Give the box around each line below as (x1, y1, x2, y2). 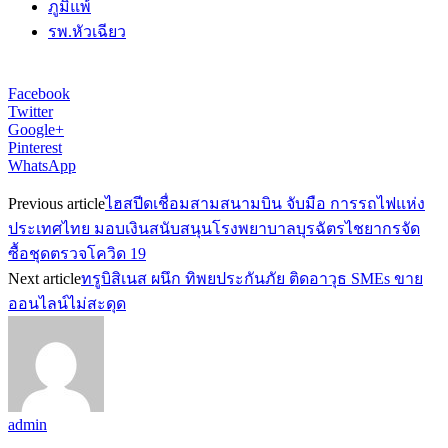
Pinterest (8, 138, 62, 156)
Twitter (8, 102, 53, 120)
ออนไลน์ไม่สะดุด (8, 294, 126, 312)
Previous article (8, 194, 105, 212)
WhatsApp (8, 156, 76, 174)
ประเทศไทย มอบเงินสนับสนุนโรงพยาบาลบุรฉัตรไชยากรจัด (8, 219, 420, 237)
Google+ (8, 120, 64, 138)
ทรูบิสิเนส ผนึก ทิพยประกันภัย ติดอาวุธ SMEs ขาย (81, 269, 423, 287)
